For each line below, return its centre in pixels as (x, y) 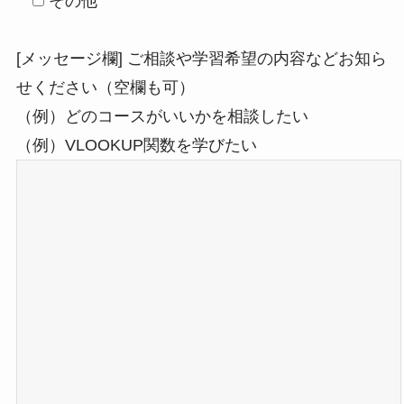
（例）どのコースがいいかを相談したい (162, 117)
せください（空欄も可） (105, 88)
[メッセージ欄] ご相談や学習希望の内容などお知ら (201, 59)
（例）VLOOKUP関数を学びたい (136, 146)
